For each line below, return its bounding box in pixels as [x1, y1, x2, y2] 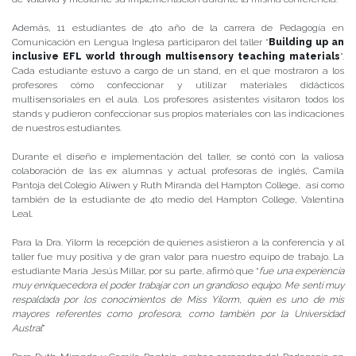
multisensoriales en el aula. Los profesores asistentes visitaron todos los [12, 94, 344, 106]
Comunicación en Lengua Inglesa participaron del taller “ [12, 37, 269, 48]
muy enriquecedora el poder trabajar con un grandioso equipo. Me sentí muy [12, 280, 344, 292]
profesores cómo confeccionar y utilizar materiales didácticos [12, 79, 344, 91]
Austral [12, 323, 42, 335]
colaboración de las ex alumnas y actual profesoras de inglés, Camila [12, 165, 344, 177]
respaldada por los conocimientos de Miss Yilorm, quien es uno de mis [12, 294, 344, 306]
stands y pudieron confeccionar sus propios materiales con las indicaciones [12, 108, 344, 120]
